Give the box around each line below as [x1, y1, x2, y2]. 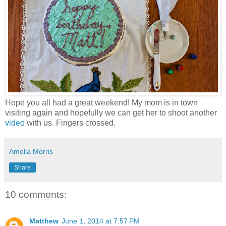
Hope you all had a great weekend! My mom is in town [5, 98, 198, 107]
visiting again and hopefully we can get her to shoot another [5, 108, 217, 118]
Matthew [29, 216, 59, 225]
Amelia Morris [9, 147, 53, 156]
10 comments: [5, 189, 67, 200]
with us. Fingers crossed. [25, 119, 116, 128]
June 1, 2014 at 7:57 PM [62, 216, 140, 225]
